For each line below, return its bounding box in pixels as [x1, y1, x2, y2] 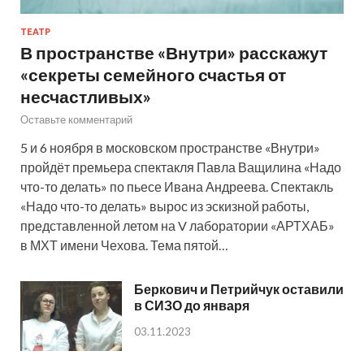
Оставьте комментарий [20, 113, 132, 127]
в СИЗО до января [134, 297, 249, 314]
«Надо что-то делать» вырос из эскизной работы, [20, 198, 309, 214]
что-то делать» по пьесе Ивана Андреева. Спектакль [20, 179, 333, 195]
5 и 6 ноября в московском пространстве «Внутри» [20, 140, 320, 156]
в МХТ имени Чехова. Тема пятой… [20, 237, 228, 253]
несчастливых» [20, 86, 151, 107]
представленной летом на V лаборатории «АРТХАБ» [20, 218, 335, 234]
